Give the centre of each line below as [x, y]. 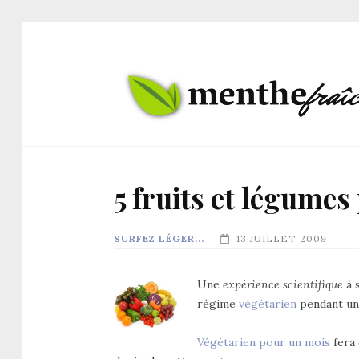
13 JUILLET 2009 [282, 238]
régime [218, 303]
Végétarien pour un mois [264, 342]
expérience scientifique [283, 284]
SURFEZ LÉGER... [159, 238]
